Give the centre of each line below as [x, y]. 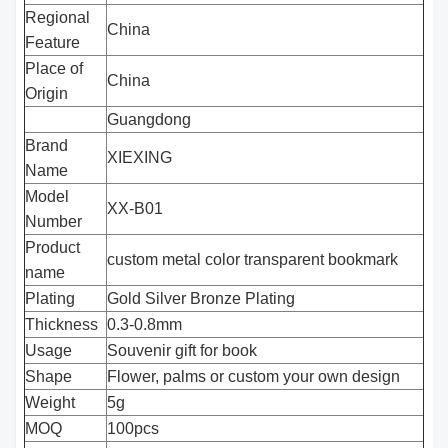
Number [54, 222]
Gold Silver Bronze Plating [201, 299]
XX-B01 [135, 209]
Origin [47, 94]
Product [53, 248]
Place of [54, 69]
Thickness [62, 325]
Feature [53, 43]
